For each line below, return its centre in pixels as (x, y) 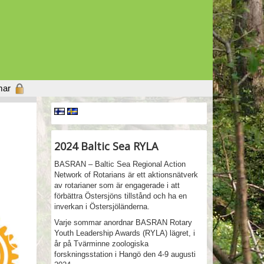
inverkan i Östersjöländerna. (102, 207)
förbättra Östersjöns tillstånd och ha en (121, 196)
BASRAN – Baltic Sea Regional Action (120, 164)
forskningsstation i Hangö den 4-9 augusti (125, 254)
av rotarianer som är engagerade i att (117, 185)
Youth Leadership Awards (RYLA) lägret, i (125, 233)
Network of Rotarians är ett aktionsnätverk (126, 175)
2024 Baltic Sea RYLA (106, 146)
